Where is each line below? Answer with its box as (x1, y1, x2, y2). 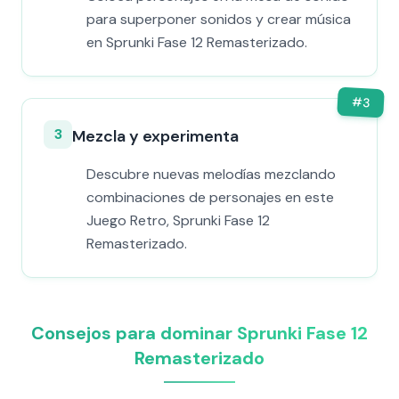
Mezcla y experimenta (72, 126, 239, 147)
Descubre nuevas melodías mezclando (86, 165, 336, 183)
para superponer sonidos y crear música (86, 10, 351, 28)
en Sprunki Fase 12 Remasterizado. (86, 33, 307, 52)
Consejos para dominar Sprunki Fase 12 (31, 322, 368, 345)
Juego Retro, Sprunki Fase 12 (86, 211, 270, 230)
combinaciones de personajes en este (86, 188, 334, 207)
